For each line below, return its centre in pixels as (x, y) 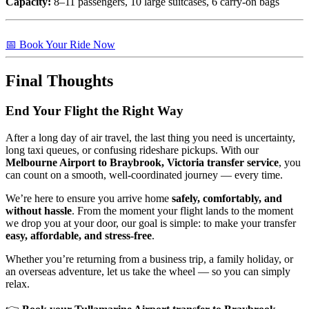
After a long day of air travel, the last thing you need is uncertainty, (150, 138)
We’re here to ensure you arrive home (89, 199)
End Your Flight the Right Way (94, 111)
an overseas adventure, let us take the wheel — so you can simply (148, 272)
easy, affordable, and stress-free (79, 236)
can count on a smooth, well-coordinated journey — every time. (144, 175)
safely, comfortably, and (227, 199)
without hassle (39, 211)
